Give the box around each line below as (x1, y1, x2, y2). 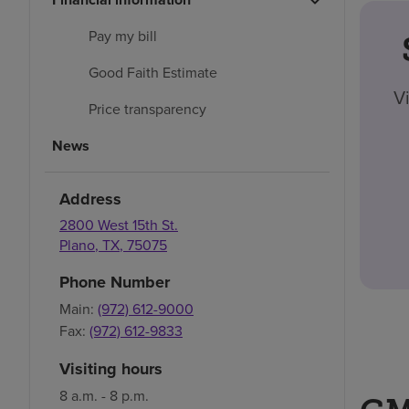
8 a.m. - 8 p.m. (59, 384, 149, 406)
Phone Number (59, 269, 170, 294)
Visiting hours (59, 356, 163, 381)
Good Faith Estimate (89, 61, 217, 83)
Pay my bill (89, 25, 157, 47)
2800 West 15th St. (59, 214, 178, 236)
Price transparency (89, 98, 206, 120)
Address (59, 186, 121, 211)
